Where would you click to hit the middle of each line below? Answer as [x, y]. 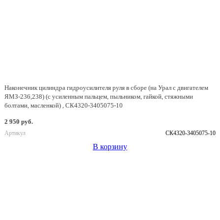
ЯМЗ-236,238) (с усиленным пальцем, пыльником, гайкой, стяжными [99, 96]
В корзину [110, 147]
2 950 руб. [19, 122]
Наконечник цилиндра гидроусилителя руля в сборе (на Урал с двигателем [106, 88]
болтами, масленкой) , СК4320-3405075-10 [64, 105]
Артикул [15, 133]
